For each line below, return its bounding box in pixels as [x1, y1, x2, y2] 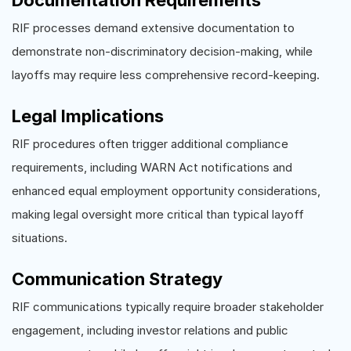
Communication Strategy [12, 268, 223, 289]
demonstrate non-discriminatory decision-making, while [12, 43, 313, 59]
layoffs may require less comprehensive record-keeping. [12, 67, 320, 82]
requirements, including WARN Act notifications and [12, 159, 292, 175]
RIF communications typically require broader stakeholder [12, 299, 324, 314]
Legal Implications [12, 105, 164, 126]
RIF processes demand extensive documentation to [12, 20, 295, 35]
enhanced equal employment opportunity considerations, [12, 183, 320, 198]
